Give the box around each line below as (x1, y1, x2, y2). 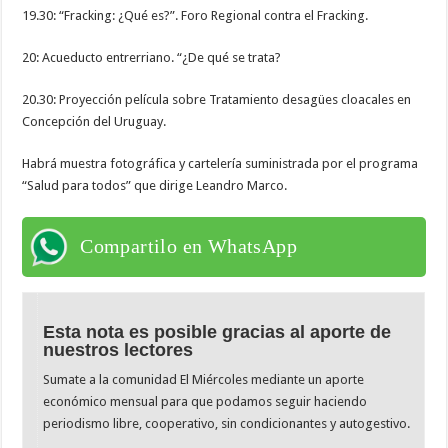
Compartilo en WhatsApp (80, 235, 298, 258)
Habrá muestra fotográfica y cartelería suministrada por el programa (22, 156, 419, 172)
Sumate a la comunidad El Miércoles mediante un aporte (43, 372, 365, 388)
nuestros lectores (43, 340, 194, 361)
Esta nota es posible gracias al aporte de (43, 322, 392, 343)
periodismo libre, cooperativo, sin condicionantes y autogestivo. (43, 416, 411, 432)
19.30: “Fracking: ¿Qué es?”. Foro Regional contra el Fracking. (22, 8, 369, 24)
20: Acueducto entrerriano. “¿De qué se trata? (22, 50, 282, 66)
